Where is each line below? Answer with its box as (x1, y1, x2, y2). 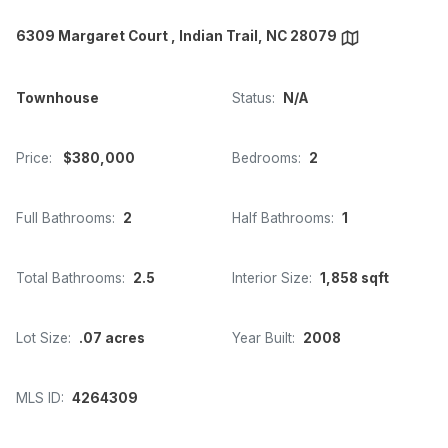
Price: (16, 149, 52, 166)
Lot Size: (16, 329, 71, 346)
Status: (232, 89, 275, 106)
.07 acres (79, 329, 145, 346)
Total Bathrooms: (16, 269, 125, 286)
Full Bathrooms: (16, 209, 115, 226)
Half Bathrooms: (232, 209, 334, 226)
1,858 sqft (320, 269, 389, 286)
